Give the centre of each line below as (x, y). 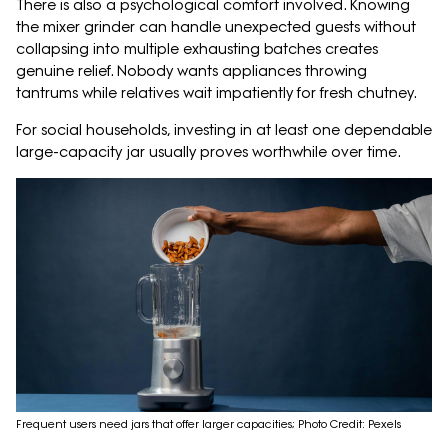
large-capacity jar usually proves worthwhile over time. (208, 152)
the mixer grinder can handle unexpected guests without (216, 27)
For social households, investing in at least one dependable (224, 130)
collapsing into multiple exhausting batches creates (197, 49)
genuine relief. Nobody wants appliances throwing (191, 71)
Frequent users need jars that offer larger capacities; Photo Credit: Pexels (208, 424)
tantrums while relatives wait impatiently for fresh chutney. (216, 93)
